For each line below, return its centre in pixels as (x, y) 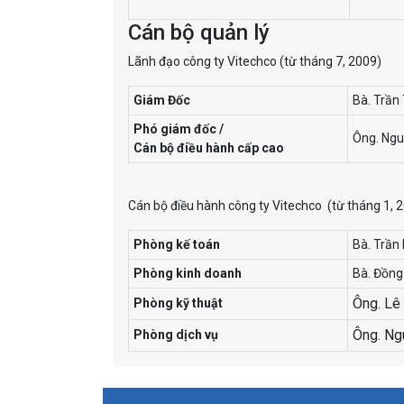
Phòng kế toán (177, 244)
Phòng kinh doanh (188, 273)
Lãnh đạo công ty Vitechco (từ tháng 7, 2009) (255, 61)
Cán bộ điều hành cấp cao (209, 147)
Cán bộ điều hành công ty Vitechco (228, 205)
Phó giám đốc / (179, 129)
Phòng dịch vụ (176, 334)
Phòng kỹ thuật (178, 303)
